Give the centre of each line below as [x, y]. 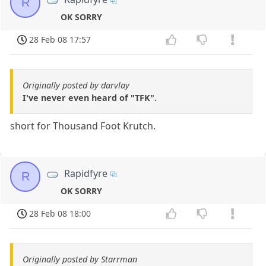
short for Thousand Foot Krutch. [83, 126]
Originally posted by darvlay [76, 85]
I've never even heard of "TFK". [90, 97]
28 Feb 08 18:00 [60, 213]
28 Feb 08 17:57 [60, 40]
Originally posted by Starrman [80, 259]
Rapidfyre [86, 173]
